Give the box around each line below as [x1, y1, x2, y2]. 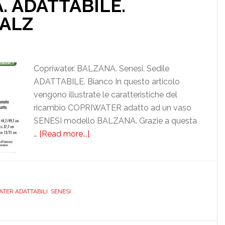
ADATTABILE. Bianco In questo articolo [30, 77, 176, 86]
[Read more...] [35, 129, 86, 139]
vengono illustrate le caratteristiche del [30, 90, 174, 99]
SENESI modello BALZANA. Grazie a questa [30, 116, 193, 126]
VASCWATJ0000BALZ [85, 181, 170, 191]
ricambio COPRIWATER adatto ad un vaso [30, 103, 188, 113]
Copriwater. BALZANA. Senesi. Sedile [30, 64, 166, 73]
